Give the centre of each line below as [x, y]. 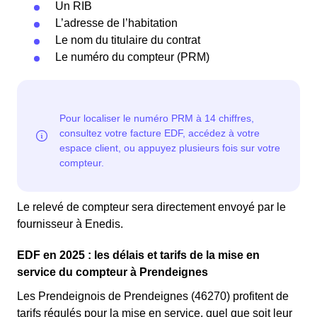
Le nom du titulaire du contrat [128, 40]
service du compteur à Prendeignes [113, 272]
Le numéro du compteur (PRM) [132, 57]
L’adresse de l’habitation [116, 23]
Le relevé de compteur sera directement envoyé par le [151, 207]
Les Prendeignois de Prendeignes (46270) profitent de [153, 296]
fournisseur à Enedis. [70, 224]
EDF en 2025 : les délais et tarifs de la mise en [138, 255]
